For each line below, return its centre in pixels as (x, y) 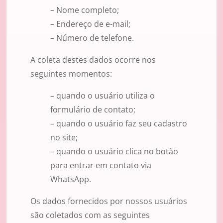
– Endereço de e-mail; (90, 24)
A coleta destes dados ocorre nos (93, 60)
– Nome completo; (85, 10)
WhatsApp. (71, 179)
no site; (64, 138)
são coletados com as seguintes (90, 215)
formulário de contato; (93, 110)
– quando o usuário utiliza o (103, 96)
